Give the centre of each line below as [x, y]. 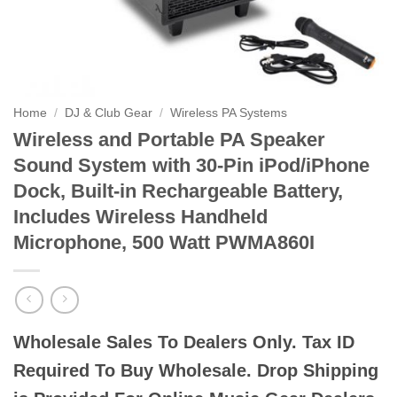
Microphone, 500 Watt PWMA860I [164, 242]
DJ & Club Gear [109, 113]
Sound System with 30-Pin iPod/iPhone [191, 165]
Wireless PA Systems [229, 113]
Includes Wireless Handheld [140, 216]
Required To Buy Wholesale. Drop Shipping [196, 371]
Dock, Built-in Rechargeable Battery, [178, 191]
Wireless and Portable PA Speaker [169, 139]
